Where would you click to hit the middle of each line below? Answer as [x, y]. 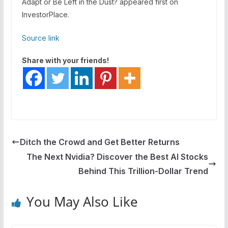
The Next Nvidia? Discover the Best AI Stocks [118, 156]
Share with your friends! [65, 60]
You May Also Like [82, 201]
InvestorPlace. [45, 14]
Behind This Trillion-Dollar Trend [144, 171]
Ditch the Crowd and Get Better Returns [99, 142]
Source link [40, 38]
